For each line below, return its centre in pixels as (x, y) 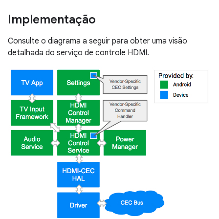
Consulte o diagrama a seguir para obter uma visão (98, 41)
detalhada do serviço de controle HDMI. (78, 53)
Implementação (52, 20)
